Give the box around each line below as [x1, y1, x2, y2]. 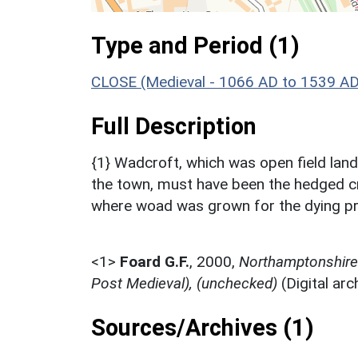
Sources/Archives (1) [91, 313, 314, 341]
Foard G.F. [120, 252, 189, 271]
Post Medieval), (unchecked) [91, 273, 277, 292]
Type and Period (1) [91, 31, 300, 59]
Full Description [91, 112, 257, 140]
